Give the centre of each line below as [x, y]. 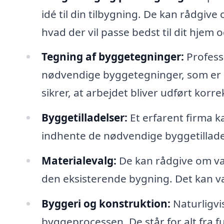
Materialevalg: [79, 161]
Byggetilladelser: [84, 118]
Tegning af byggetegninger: [112, 57]
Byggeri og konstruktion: [106, 203]
